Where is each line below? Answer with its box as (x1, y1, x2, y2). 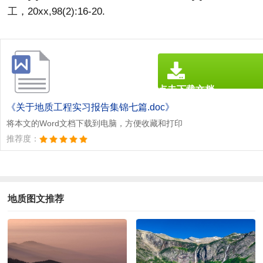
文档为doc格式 (158, 98, 205, 107)
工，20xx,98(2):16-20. (8, 6, 106, 18)
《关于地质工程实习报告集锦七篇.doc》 (6, 102, 174, 113)
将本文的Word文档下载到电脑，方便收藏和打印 (6, 119, 183, 129)
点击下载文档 (158, 85, 214, 95)
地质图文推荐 (8, 193, 65, 204)
